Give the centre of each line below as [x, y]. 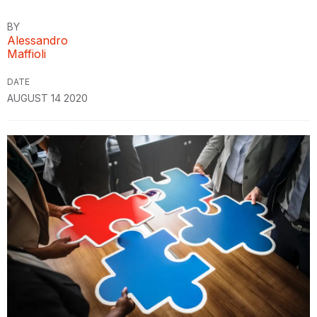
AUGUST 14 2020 [47, 98]
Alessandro [38, 40]
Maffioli [27, 54]
